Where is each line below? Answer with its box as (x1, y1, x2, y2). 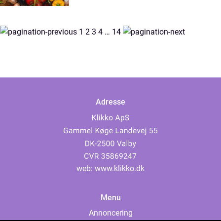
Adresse (96, 97, 125, 107)
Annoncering (88, 208, 133, 218)
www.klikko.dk (95, 164, 145, 173)
